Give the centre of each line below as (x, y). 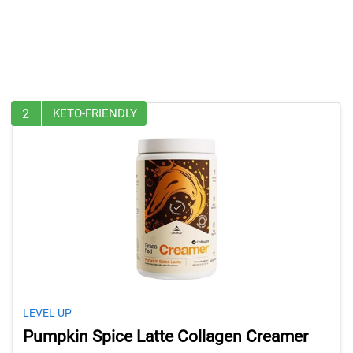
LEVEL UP (47, 313)
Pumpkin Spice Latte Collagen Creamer (165, 336)
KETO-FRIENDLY (95, 113)
